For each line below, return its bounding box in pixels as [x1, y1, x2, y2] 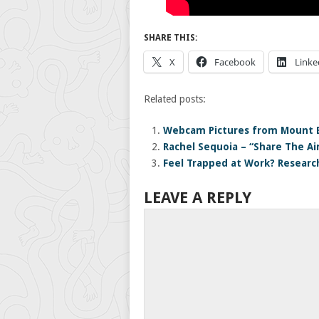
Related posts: [144, 93, 206, 105]
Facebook [214, 56, 256, 68]
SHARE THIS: [144, 33, 197, 43]
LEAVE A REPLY [144, 188, 251, 206]
